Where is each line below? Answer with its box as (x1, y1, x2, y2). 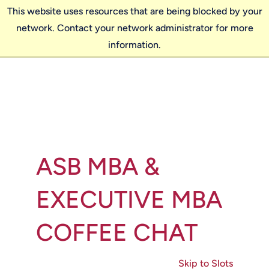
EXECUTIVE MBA (35, 185, 222, 214)
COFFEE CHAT (35, 218, 198, 247)
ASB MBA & (35, 152, 160, 181)
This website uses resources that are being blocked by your (7, 5, 262, 17)
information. (108, 39, 161, 50)
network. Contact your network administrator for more (16, 22, 253, 34)
